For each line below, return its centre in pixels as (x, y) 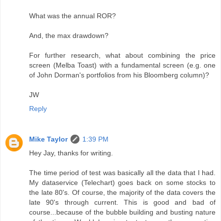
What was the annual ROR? (73, 16)
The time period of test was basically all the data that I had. (122, 173)
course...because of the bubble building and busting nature (122, 212)
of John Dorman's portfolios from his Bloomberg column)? (119, 75)
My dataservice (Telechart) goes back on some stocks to (122, 183)
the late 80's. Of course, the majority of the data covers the (122, 193)
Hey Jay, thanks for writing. (71, 153)
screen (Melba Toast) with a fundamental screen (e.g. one (122, 65)
